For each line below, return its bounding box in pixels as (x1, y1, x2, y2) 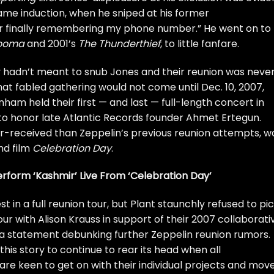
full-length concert (161, 95, 254, 109)
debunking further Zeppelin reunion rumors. (59, 228, 270, 242)
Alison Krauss (38, 212, 100, 227)
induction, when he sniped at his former (18, 6, 209, 20)
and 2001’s (24, 36, 78, 51)
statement (7, 228, 59, 242)
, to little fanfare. (160, 36, 239, 51)
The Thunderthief (78, 36, 160, 51)
